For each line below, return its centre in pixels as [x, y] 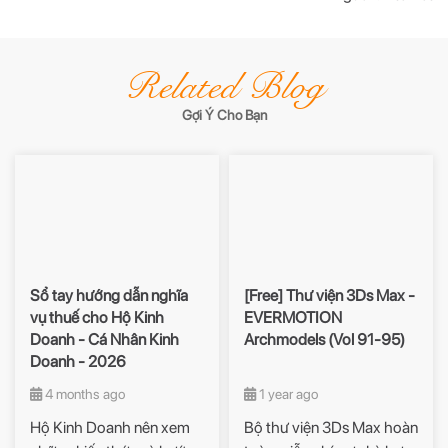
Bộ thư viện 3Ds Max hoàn [331, 427]
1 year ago [287, 393]
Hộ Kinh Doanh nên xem [110, 427]
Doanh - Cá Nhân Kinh [104, 339]
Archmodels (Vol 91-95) [324, 339]
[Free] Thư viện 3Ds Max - [329, 295]
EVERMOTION [293, 317]
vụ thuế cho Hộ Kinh [97, 317]
